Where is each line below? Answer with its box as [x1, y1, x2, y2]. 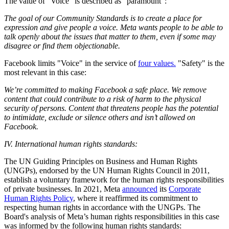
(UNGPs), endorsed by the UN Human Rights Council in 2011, [4, 166, 210, 175]
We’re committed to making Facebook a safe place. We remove [4, 85, 207, 94]
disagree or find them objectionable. [4, 41, 120, 50]
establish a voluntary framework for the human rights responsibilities [4, 175, 224, 184]
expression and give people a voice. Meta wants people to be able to [4, 22, 223, 32]
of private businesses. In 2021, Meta [4, 184, 122, 193]
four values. [138, 58, 176, 67]
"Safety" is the [176, 58, 224, 67]
